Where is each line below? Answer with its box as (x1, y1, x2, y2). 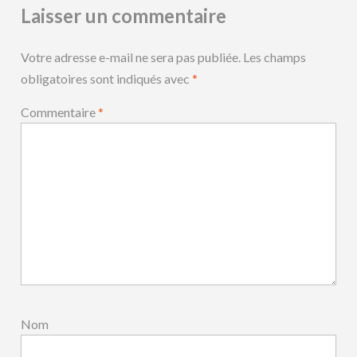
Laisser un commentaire (21, 4, 227, 28)
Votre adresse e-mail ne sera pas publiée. (21, 49, 241, 65)
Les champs (243, 49, 307, 65)
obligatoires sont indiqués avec (21, 71, 193, 87)
